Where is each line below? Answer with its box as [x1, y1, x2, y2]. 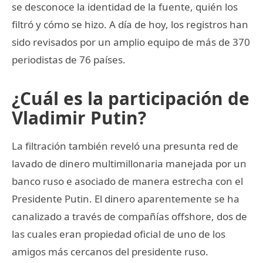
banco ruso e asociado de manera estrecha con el [12, 174, 243, 188]
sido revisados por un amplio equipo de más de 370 [12, 35, 250, 49]
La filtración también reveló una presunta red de [12, 139, 238, 153]
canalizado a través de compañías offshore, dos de [12, 209, 247, 223]
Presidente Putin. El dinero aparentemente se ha [12, 191, 240, 205]
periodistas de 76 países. [12, 52, 126, 66]
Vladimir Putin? [12, 105, 146, 130]
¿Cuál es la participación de [12, 86, 249, 110]
